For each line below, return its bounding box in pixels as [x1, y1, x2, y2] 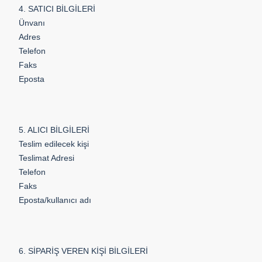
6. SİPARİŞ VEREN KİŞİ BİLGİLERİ [19, 246, 148, 256]
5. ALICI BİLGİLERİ [19, 125, 89, 135]
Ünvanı [19, 18, 45, 27]
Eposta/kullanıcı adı [19, 195, 91, 205]
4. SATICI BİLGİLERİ [19, 4, 95, 13]
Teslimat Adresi [19, 153, 74, 163]
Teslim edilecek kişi [19, 139, 89, 149]
